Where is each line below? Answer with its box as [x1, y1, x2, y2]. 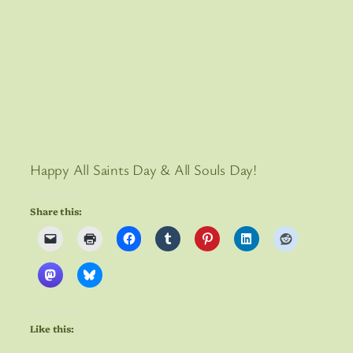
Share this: [30, 203, 82, 217]
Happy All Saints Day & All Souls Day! [30, 160, 257, 180]
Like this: [30, 321, 74, 336]
